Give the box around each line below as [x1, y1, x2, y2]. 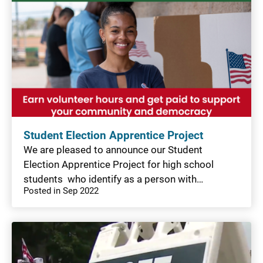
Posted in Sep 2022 [23, 185, 99, 196]
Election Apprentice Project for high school [23, 158, 214, 170]
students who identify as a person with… [23, 173, 203, 185]
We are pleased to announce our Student [23, 143, 203, 156]
